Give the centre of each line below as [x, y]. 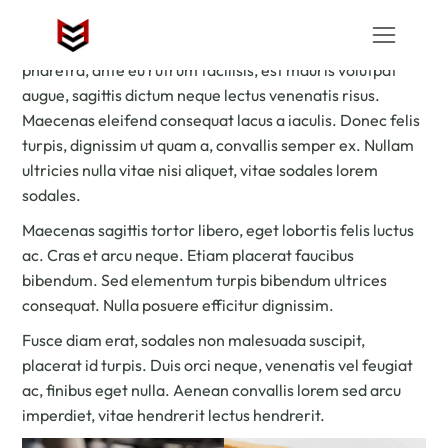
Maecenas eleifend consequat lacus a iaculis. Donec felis [221, 120]
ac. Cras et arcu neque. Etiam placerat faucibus [188, 255]
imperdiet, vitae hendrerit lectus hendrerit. [174, 415]
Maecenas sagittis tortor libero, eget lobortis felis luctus [218, 230]
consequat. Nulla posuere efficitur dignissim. [178, 305]
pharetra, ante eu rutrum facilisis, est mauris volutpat [210, 70]
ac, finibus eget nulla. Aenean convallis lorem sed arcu [212, 390]
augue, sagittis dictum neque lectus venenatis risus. [201, 95]
